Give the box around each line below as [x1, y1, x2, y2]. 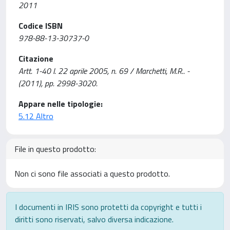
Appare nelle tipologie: [18, 98, 103, 110]
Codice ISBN [18, 20, 63, 32]
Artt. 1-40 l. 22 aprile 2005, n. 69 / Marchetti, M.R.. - [18, 65, 189, 77]
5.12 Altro [18, 110, 53, 122]
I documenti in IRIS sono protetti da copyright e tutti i [15, 201, 202, 213]
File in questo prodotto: [14, 143, 96, 155]
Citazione [18, 52, 53, 65]
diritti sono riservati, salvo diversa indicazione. [15, 213, 174, 225]
